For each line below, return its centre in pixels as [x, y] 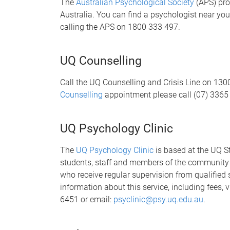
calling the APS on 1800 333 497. [120, 27]
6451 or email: [87, 199]
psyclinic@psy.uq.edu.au [158, 199]
